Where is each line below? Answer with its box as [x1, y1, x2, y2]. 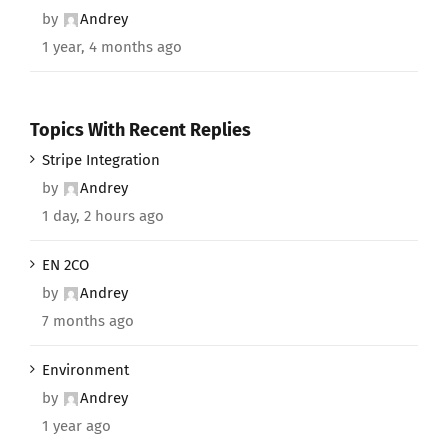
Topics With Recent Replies [30, 118, 251, 141]
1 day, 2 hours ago [42, 207, 164, 226]
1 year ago [42, 417, 111, 436]
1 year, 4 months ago [42, 37, 182, 56]
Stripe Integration [42, 151, 160, 170]
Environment [42, 361, 129, 380]
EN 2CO [42, 256, 89, 275]
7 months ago [42, 312, 134, 331]
